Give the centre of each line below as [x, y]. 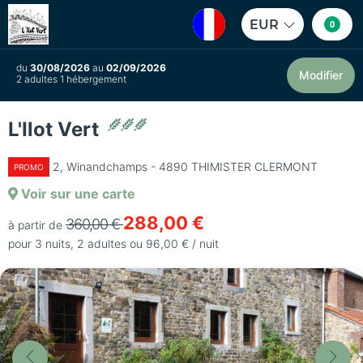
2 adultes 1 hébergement [71, 79]
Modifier [321, 75]
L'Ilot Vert [56, 129]
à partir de [35, 225]
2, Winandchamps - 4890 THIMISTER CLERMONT [185, 167]
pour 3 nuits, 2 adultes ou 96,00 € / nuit [113, 243]
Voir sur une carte [77, 194]
